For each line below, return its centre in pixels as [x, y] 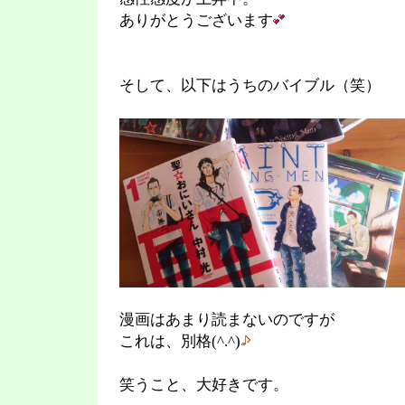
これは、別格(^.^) [180, 341]
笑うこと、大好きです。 [204, 385]
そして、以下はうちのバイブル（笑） [250, 85]
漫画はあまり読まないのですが [227, 320]
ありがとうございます [196, 20]
